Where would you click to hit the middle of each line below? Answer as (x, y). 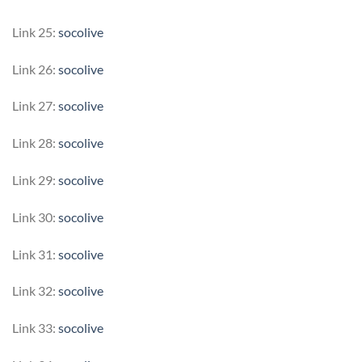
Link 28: (35, 143)
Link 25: (35, 32)
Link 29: (35, 179)
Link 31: (35, 254)
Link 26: (35, 69)
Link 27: (35, 106)
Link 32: (35, 291)
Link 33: (35, 328)
